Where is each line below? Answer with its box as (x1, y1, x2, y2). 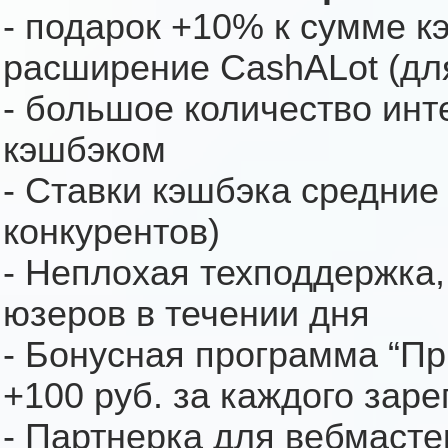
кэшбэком (3, 130, 166, 171)
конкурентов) (3, 212, 220, 253)
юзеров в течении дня (3, 294, 370, 335)
